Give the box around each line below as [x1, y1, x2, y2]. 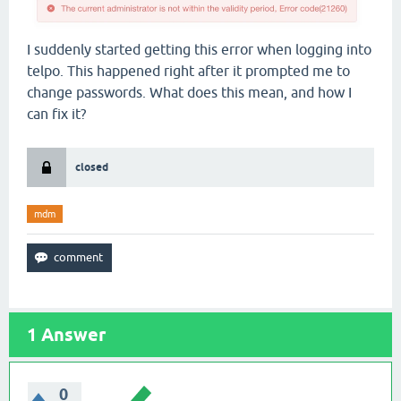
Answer [37, 324, 106, 346]
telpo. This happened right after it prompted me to [27, 63, 350, 80]
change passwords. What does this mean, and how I [27, 84, 352, 101]
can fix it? [27, 106, 86, 123]
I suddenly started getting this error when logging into [27, 41, 371, 58]
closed [75, 160, 108, 175]
